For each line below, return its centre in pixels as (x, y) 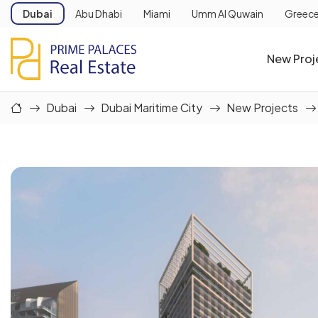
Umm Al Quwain (227, 13)
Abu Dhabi (99, 13)
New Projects (262, 108)
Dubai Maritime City (152, 108)
